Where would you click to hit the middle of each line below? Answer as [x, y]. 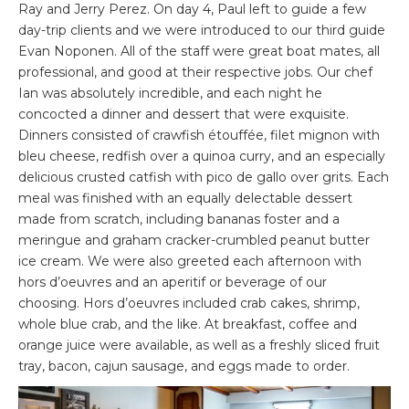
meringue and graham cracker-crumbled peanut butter [194, 241]
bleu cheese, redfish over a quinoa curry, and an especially [202, 157]
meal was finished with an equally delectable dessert [185, 199]
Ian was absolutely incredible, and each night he [170, 94]
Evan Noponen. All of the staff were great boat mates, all [199, 52]
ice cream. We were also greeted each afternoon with [190, 262]
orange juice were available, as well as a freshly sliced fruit [199, 346]
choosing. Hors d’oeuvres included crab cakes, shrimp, [189, 304]
